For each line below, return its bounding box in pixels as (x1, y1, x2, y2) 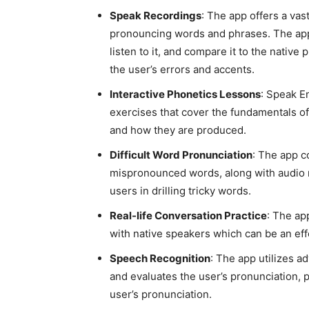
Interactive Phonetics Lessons (110, 88, 261, 101)
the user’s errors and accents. (110, 63, 255, 76)
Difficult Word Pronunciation (110, 148, 252, 161)
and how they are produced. (110, 123, 246, 137)
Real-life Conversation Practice (110, 209, 267, 222)
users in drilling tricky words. (110, 184, 251, 197)
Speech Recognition (110, 252, 210, 265)
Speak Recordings (110, 9, 201, 22)
